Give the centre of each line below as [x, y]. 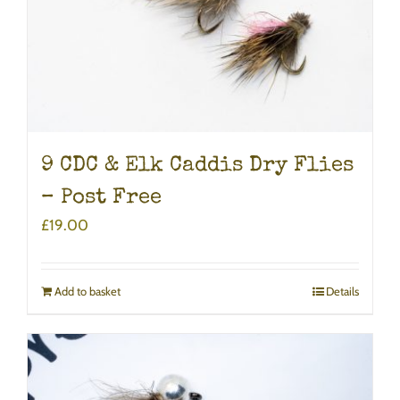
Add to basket [87, 292]
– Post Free [101, 199]
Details [342, 292]
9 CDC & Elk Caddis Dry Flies [197, 167]
